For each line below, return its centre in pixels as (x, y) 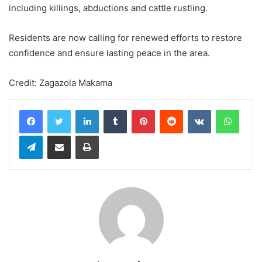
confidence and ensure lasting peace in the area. (109, 53)
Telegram (46, 135)
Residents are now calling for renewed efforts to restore (125, 37)
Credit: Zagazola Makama (61, 82)
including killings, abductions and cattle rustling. (108, 8)
